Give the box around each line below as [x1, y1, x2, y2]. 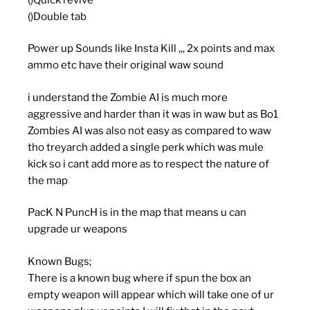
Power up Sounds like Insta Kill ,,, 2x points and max [28, 42, 275, 55]
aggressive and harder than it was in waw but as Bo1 [28, 107, 278, 120]
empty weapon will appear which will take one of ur [28, 288, 274, 301]
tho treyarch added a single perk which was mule [28, 140, 264, 154]
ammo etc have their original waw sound [28, 59, 224, 72]
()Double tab [28, 10, 86, 23]
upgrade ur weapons [28, 223, 127, 236]
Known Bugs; [28, 255, 91, 268]
